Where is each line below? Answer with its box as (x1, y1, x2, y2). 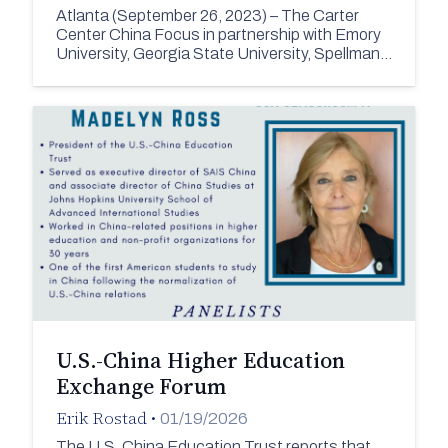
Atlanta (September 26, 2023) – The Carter (55, 6, 359, 24)
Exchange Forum (55, 370, 226, 401)
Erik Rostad (55, 406, 147, 431)
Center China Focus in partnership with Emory (55, 25, 381, 43)
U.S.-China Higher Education (55, 344, 345, 375)
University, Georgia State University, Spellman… (55, 44, 392, 62)
